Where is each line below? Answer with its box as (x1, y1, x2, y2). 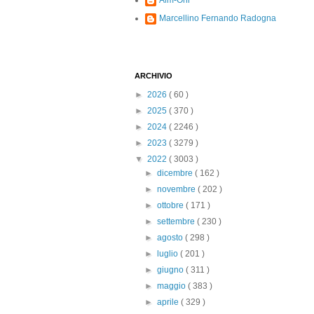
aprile (157, 297, 182, 307)
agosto (157, 233, 186, 243)
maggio (157, 281, 189, 291)
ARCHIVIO (135, 71, 172, 80)
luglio (157, 249, 181, 259)
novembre (157, 184, 198, 194)
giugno (157, 265, 186, 275)
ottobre (157, 200, 186, 210)
